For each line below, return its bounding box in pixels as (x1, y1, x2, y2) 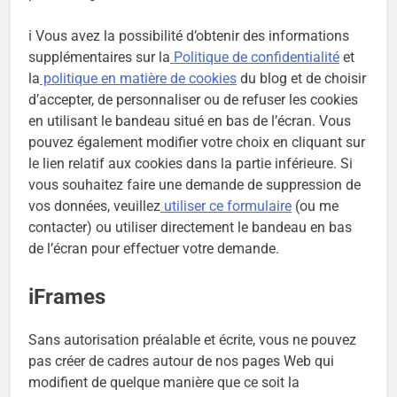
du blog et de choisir (237, 69, 366, 87)
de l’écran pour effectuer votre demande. (28, 239, 279, 257)
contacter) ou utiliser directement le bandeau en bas (28, 218, 352, 236)
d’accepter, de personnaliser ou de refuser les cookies (28, 90, 358, 108)
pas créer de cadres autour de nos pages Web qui (28, 353, 334, 370)
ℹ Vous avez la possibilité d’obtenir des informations (28, 27, 349, 44)
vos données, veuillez (28, 197, 160, 214)
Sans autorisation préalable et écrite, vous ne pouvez (28, 331, 356, 349)
